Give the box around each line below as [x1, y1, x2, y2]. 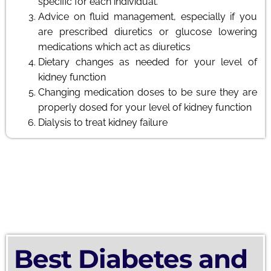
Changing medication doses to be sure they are [38, 86, 257, 98]
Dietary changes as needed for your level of [38, 56, 257, 68]
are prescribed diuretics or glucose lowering [38, 25, 257, 38]
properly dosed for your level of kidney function [38, 101, 252, 113]
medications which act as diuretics [38, 41, 191, 53]
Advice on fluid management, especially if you [38, 10, 257, 22]
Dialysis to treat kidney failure [38, 116, 168, 128]
